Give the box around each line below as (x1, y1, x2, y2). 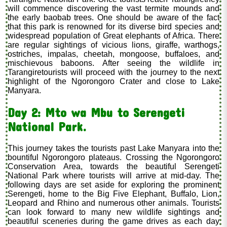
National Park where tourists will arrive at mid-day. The (8, 171, 219, 180)
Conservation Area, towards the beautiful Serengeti (8, 162, 219, 171)
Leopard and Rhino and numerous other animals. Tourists (8, 198, 219, 207)
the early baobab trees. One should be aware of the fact (8, 13, 219, 22)
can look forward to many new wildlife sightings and (8, 207, 219, 216)
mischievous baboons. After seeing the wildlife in (8, 59, 219, 68)
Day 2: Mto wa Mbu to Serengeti (8, 105, 185, 120)
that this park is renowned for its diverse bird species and (8, 22, 219, 31)
